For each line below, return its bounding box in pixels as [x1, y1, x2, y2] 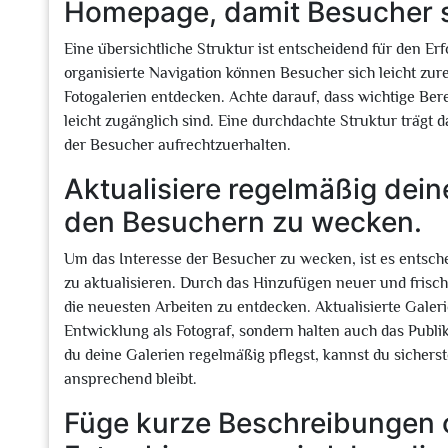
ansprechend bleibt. [64, 370, 197, 388]
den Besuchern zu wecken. [64, 205, 422, 239]
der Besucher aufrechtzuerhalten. [64, 136, 291, 154]
